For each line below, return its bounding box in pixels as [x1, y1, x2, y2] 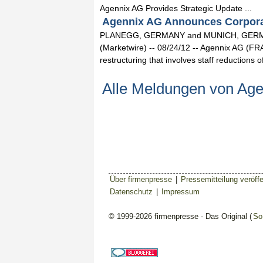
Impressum [161, 187, 200, 196]
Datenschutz [110, 187, 153, 196]
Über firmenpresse [110, 175, 172, 184]
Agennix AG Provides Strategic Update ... [100, 4, 252, 13]
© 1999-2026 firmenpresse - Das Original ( [109, 212, 252, 221]
